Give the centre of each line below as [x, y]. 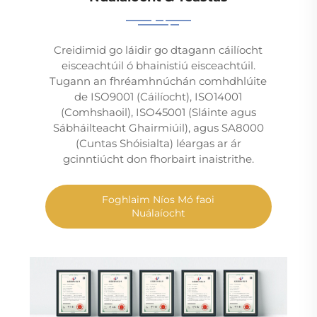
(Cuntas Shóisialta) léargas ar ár [158, 144]
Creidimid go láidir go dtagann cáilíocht [158, 50]
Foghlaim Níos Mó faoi [158, 200]
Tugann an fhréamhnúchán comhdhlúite [158, 81]
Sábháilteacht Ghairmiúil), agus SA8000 [158, 128]
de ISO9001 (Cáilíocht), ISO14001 [158, 97]
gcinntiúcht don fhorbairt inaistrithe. [158, 159]
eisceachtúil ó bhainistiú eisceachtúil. [158, 66]
